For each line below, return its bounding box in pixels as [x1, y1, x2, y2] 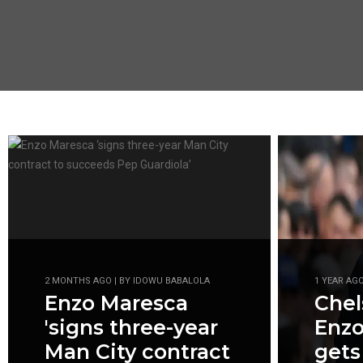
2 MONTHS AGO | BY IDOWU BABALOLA [45, 275, 210, 286]
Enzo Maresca [45, 291, 188, 315]
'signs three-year [45, 315, 218, 340]
